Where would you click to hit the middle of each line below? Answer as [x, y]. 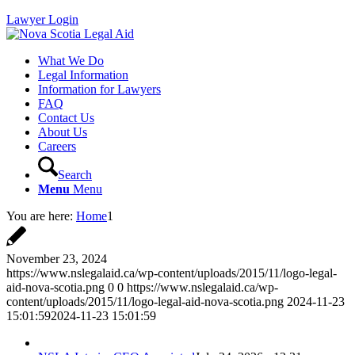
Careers [57, 146]
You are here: [40, 216]
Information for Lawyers [99, 89]
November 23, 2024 [57, 259]
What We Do [71, 61]
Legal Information [83, 75]
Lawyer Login [42, 19]
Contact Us [66, 118]
